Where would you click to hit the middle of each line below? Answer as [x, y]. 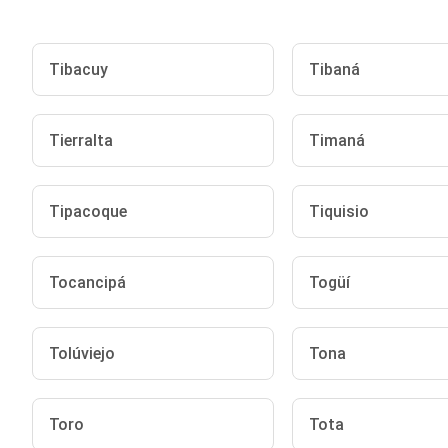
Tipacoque [88, 211]
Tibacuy [78, 69]
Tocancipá [87, 282]
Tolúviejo [82, 353]
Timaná [336, 140]
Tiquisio [338, 211]
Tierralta [81, 140]
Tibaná [334, 69]
